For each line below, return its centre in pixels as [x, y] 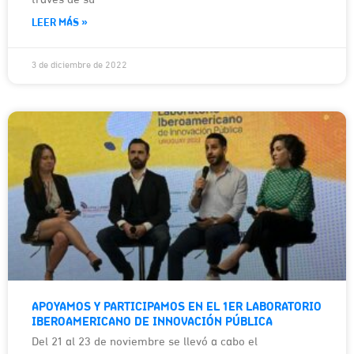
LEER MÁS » [60, 23]
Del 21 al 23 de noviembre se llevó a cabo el [145, 342]
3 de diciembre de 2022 [79, 65]
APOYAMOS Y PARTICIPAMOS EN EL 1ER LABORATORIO [177, 307]
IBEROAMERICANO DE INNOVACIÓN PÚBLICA [152, 322]
